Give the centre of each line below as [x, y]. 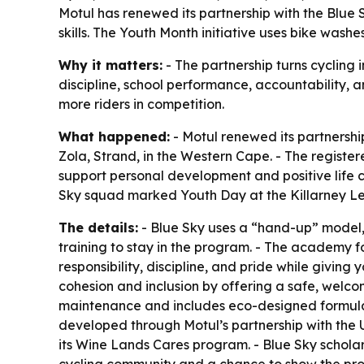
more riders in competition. [141, 104]
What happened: [114, 136]
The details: [98, 227]
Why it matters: [110, 65]
